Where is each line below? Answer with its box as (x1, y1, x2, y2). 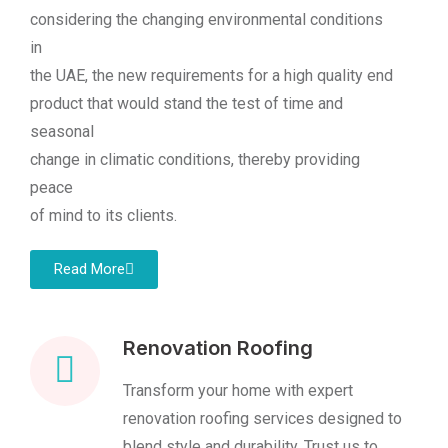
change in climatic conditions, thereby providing (30, 150, 360, 169)
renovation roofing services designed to (123, 409, 402, 428)
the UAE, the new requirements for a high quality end (30, 66, 393, 85)
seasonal (30, 122, 94, 141)
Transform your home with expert (123, 381, 353, 400)
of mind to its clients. (30, 206, 177, 225)
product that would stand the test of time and (30, 94, 343, 113)
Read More (54, 260, 125, 278)
